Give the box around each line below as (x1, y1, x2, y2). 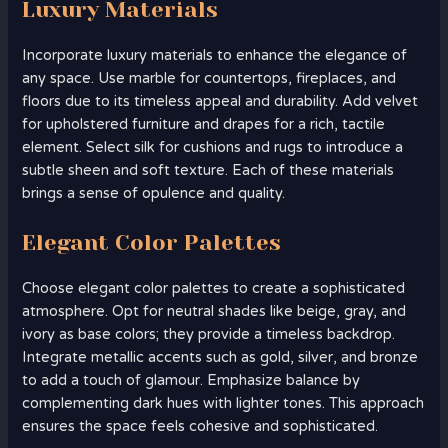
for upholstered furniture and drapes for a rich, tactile (22, 116, 386, 134)
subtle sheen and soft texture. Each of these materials (22, 162, 395, 180)
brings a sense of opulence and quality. (22, 185, 286, 203)
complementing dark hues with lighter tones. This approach (22, 394, 425, 412)
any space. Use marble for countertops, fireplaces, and (22, 70, 397, 88)
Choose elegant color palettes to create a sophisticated (22, 279, 406, 297)
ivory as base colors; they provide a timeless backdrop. (22, 325, 396, 343)
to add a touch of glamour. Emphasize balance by (22, 371, 361, 389)
